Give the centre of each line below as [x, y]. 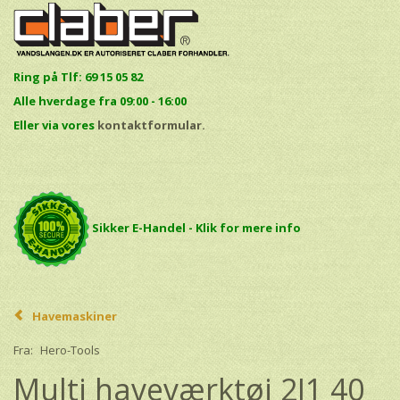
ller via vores [58, 125]
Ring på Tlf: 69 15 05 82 [79, 76]
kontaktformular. [151, 125]
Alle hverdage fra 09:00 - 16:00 [100, 100]
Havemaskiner [75, 316]
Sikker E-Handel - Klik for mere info [196, 227]
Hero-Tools [70, 350]
